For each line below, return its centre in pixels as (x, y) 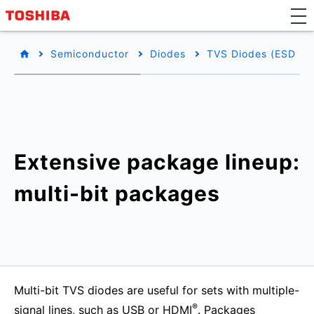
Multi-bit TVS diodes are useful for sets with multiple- (157, 290)
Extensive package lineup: (157, 162)
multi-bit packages (117, 193)
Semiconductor (90, 54)
